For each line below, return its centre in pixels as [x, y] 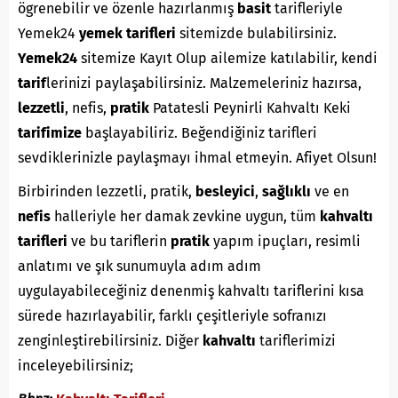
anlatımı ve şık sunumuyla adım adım [139, 266]
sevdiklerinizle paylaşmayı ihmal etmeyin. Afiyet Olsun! [197, 158]
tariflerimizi [296, 341]
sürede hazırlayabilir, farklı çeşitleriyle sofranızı [172, 316]
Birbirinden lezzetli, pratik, [107, 191]
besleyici [225, 191]
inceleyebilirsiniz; [76, 366]
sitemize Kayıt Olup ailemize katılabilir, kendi [227, 58]
